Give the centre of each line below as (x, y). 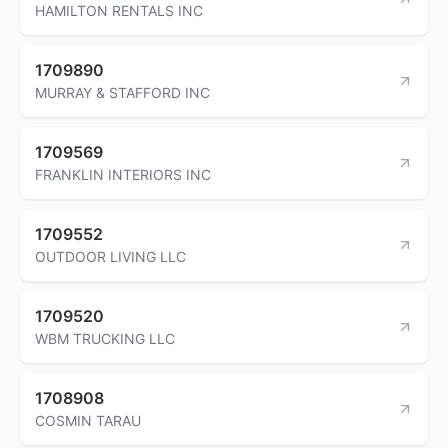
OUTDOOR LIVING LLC (110, 256)
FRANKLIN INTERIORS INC (123, 174)
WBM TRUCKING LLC (105, 338)
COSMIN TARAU (88, 420)
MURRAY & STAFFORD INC (122, 92)
